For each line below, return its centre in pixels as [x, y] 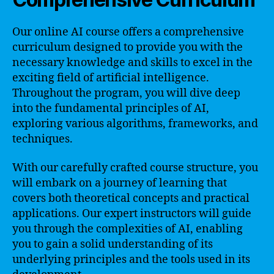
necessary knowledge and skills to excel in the [132, 62]
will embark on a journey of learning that [120, 183]
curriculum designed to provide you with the [128, 47]
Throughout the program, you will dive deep [126, 93]
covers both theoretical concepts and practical [131, 198]
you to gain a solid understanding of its [113, 244]
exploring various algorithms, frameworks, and [135, 124]
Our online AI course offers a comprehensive [128, 32]
